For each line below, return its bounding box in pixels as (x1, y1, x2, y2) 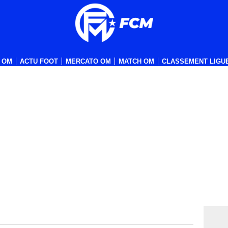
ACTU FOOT (20, 57, 58, 65)
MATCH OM (119, 57, 154, 65)
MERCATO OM (66, 57, 111, 65)
